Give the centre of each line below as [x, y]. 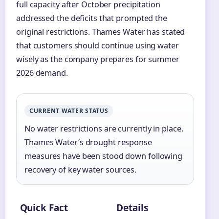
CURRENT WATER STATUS [69, 110]
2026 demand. [42, 73]
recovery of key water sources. [80, 169]
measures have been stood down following [104, 156]
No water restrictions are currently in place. [104, 128]
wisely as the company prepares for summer [98, 59]
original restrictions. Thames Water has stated [101, 32]
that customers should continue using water [98, 45]
